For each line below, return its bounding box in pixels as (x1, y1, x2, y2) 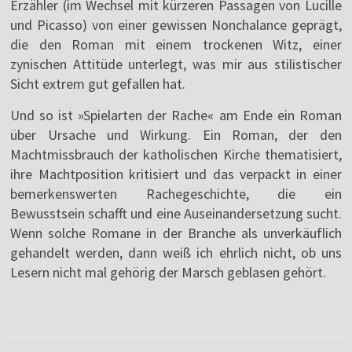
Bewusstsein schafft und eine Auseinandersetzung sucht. (10, 204, 342, 223)
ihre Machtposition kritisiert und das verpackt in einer (10, 165, 342, 184)
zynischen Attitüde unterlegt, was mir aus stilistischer (10, 55, 342, 74)
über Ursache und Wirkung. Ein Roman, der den (10, 126, 342, 145)
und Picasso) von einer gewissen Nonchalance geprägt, (10, 16, 342, 35)
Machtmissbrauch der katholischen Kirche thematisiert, (10, 145, 342, 164)
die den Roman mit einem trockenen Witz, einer (10, 35, 342, 54)
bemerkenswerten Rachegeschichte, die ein (10, 185, 342, 203)
